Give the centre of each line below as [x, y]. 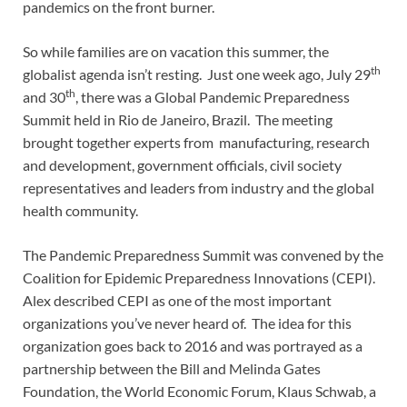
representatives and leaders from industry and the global [199, 188]
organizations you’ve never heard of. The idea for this [187, 323]
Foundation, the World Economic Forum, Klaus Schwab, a [199, 392]
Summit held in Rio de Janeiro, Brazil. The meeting [178, 120]
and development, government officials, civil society [182, 165]
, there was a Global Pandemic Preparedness [213, 97]
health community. [80, 211]
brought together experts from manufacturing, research [196, 143]
